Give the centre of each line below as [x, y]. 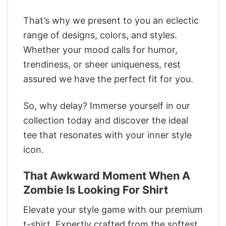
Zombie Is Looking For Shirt [96, 190]
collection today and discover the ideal [106, 120]
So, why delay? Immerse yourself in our [107, 105]
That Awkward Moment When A [107, 176]
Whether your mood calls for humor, [100, 50]
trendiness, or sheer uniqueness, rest [102, 65]
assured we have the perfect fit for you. [108, 79]
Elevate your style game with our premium [113, 209]
